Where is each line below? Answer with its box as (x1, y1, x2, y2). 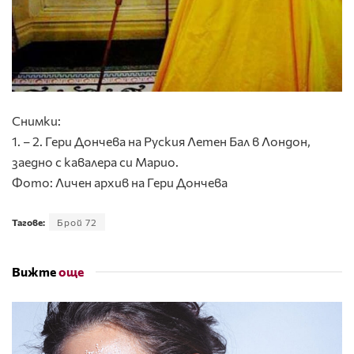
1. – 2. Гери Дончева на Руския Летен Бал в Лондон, (12, 133, 311, 149)
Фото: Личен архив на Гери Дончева (12, 174, 228, 190)
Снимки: (12, 112, 61, 128)
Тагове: (12, 216, 45, 228)
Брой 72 (57, 216, 97, 228)
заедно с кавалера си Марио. (12, 153, 179, 169)
